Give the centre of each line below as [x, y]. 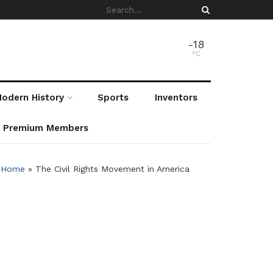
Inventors [176, 97]
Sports [113, 97]
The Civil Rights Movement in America [112, 169]
